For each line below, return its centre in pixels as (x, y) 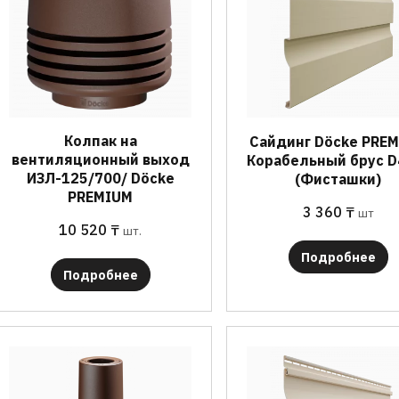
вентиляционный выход (100, 159)
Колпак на (100, 141)
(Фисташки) (338, 179)
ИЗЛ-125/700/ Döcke (100, 178)
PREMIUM (101, 197)
